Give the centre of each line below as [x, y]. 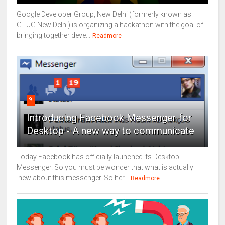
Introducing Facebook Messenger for [109, 117]
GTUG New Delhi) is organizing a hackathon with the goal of [110, 24]
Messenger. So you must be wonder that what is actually [105, 167]
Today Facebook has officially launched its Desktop [98, 156]
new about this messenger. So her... [73, 178]
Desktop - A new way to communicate [111, 130]
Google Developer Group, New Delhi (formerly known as [104, 14]
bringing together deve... [54, 35]
